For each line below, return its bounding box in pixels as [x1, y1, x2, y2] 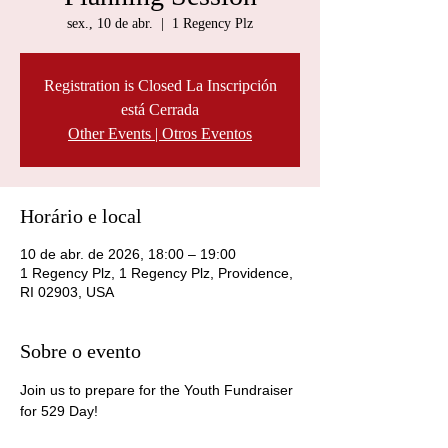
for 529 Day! [20, 403, 98, 419]
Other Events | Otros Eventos [68, 125, 252, 142]
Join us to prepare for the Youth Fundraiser [20, 382, 297, 398]
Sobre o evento [20, 340, 141, 362]
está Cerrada [121, 101, 199, 118]
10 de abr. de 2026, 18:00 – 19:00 [20, 246, 236, 262]
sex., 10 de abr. [67, 16, 153, 31]
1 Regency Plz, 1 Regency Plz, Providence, [20, 265, 293, 281]
